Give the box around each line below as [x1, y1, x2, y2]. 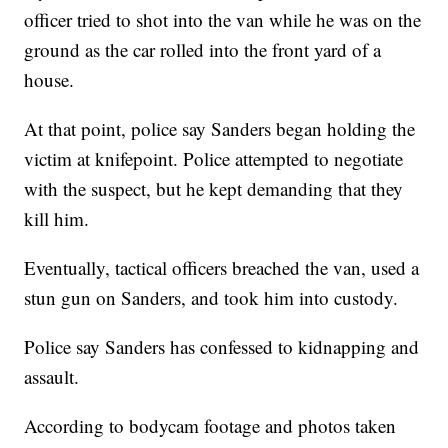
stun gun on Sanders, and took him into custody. [24, 285, 399, 311]
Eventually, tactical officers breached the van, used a [24, 255, 420, 281]
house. [24, 67, 75, 93]
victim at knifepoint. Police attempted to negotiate [24, 146, 404, 172]
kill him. [24, 206, 90, 232]
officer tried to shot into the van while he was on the [24, 7, 422, 33]
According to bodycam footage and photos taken [24, 413, 397, 439]
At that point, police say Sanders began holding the [24, 116, 416, 142]
